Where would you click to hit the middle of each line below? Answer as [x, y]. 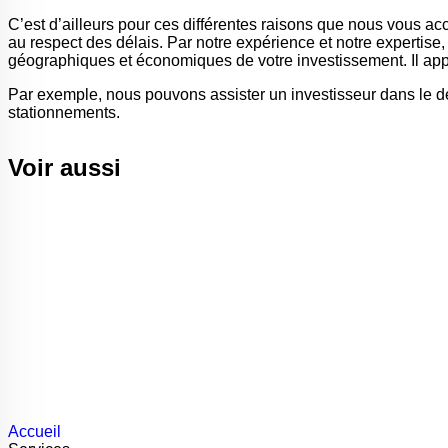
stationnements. [64, 112]
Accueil [34, 431]
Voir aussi [64, 167]
